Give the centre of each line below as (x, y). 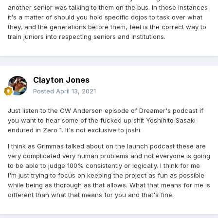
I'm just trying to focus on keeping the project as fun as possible (106, 175)
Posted (45, 91)
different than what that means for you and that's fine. (91, 195)
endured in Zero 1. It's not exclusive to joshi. (75, 130)
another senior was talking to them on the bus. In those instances (108, 8)
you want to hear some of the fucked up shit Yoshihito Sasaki (102, 120)
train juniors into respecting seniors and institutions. (88, 37)
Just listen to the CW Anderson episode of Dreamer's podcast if (106, 111)
